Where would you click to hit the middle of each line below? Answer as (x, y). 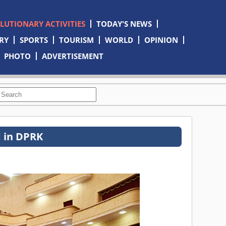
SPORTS (34, 40)
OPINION (161, 40)
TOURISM (76, 40)
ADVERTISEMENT (73, 56)
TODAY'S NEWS (124, 24)
